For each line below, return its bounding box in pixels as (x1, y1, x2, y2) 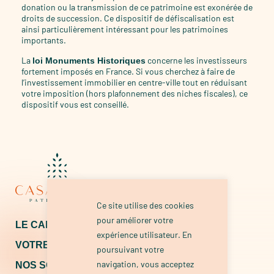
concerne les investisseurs (146, 54, 247, 65)
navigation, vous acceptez (96, 259, 194, 269)
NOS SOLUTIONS (15, 260, 97, 271)
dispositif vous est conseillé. (21, 98, 129, 109)
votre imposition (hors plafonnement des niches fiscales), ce (21, 87, 248, 98)
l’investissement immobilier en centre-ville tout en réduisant (21, 76, 247, 87)
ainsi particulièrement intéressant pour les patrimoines (21, 23, 228, 34)
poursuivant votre (96, 244, 164, 254)
